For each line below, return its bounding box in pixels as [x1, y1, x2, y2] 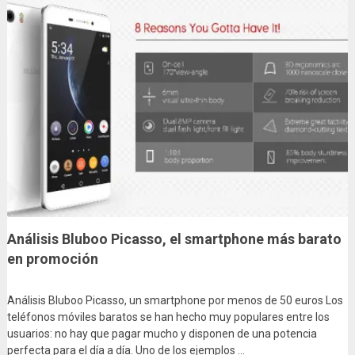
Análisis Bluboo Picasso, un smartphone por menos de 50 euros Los [6, 294, 343, 307]
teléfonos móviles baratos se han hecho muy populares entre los [6, 311, 330, 324]
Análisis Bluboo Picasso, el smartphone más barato [6, 231, 342, 248]
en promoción [6, 250, 98, 268]
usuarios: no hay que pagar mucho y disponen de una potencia [6, 327, 317, 341]
